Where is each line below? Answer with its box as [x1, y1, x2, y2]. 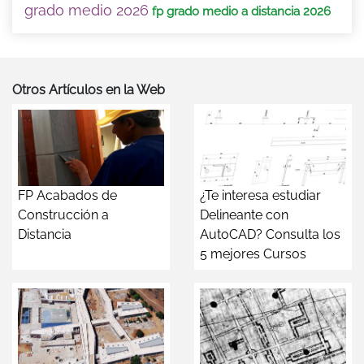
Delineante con [200, 207, 288, 223]
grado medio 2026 [24, 2, 149, 19]
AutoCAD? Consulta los [200, 227, 340, 243]
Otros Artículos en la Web [12, 82, 165, 98]
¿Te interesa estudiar [200, 188, 321, 204]
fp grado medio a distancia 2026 [152, 4, 331, 19]
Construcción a [18, 207, 109, 223]
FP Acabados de [18, 188, 117, 204]
